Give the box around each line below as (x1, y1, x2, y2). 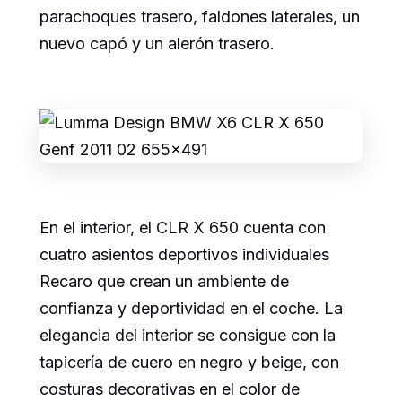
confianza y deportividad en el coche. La (39, 299, 343, 319)
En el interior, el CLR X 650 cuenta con (39, 218, 326, 238)
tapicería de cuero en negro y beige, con (39, 353, 339, 372)
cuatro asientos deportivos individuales (39, 245, 329, 265)
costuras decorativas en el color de (39, 380, 300, 399)
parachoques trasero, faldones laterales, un (39, 7, 360, 26)
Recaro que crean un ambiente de (39, 272, 289, 292)
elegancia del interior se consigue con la (39, 326, 336, 345)
